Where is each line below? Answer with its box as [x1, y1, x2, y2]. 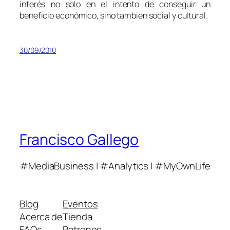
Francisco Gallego [20, 129, 139, 149]
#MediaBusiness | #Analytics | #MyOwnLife [20, 159, 210, 173]
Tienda [63, 209, 92, 223]
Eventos [63, 197, 98, 210]
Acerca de [20, 209, 63, 223]
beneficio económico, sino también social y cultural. [20, 10, 208, 22]
